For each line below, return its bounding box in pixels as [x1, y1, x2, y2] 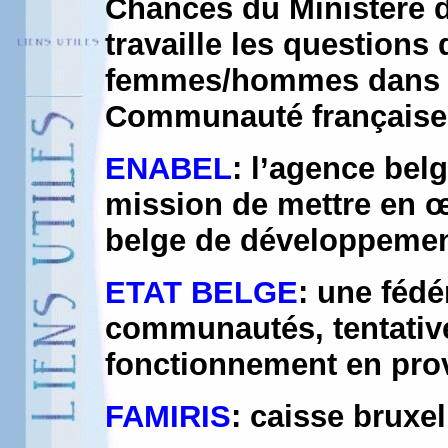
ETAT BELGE [105, 275, 298, 310]
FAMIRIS [105, 399, 231, 434]
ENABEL [105, 151, 232, 186]
